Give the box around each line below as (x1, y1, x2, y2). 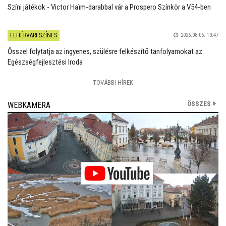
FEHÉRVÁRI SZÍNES (10, 32, 57, 39)
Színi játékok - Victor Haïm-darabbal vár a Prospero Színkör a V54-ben (8, 3, 211, 12)
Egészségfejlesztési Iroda (8, 58, 83, 67)
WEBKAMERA (8, 100, 50, 110)
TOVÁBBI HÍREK (93, 79, 133, 87)
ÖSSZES (187, 100, 211, 108)
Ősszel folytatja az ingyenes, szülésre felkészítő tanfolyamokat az (8, 47, 202, 56)
